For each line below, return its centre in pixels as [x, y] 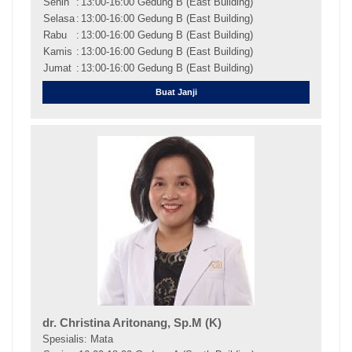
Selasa [59, 19]
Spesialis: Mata [77, 339]
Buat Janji [176, 92]
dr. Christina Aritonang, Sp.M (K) [132, 323]
